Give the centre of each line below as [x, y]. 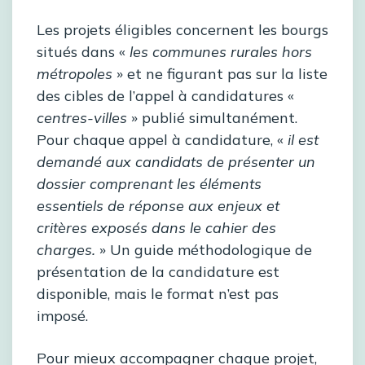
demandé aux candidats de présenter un [176, 162]
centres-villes [82, 118]
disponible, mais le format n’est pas [158, 294]
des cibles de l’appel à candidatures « [165, 96]
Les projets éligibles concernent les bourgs [182, 30]
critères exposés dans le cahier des [156, 228]
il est [303, 140]
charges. [66, 250]
